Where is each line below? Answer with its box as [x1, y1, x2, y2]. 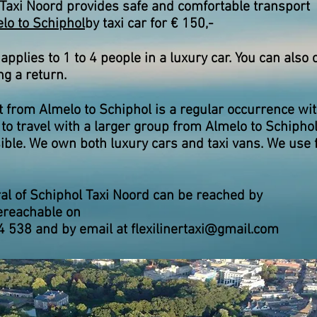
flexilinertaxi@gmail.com [131, 221, 279, 238]
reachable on [3, 204, 81, 221]
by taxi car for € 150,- [85, 16, 213, 33]
